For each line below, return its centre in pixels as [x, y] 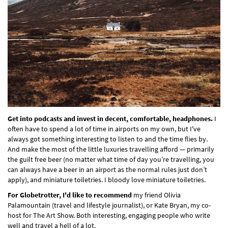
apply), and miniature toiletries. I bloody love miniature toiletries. [107, 180]
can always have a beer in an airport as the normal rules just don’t [107, 170]
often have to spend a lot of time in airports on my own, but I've [104, 129]
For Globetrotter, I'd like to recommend [70, 195]
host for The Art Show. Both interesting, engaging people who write [109, 216]
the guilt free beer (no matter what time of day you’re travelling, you [111, 160]
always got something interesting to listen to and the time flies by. [108, 139]
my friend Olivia [156, 195]
